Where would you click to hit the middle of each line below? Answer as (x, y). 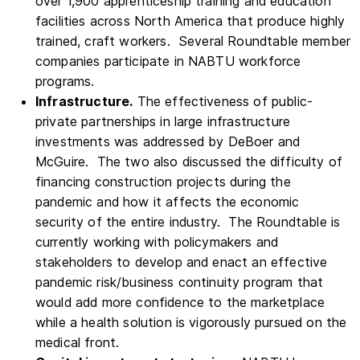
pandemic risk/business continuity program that (180, 282)
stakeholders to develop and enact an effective (182, 262)
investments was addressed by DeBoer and (168, 141)
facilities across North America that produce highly (190, 21)
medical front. (78, 342)
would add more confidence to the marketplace (180, 302)
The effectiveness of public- (223, 101)
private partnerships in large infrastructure (163, 121)
